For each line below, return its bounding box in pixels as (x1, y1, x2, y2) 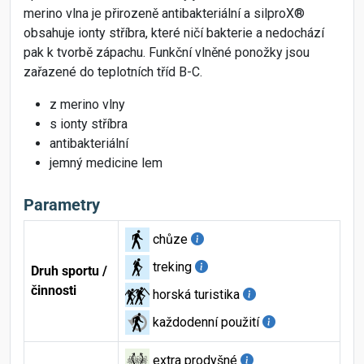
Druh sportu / (31, 262, 107, 279)
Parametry (24, 194, 100, 214)
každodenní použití (153, 314, 259, 330)
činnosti (31, 282, 76, 298)
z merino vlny (50, 96, 125, 112)
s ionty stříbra (50, 115, 128, 132)
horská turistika (153, 286, 240, 302)
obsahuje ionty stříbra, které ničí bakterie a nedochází (24, 24, 324, 41)
